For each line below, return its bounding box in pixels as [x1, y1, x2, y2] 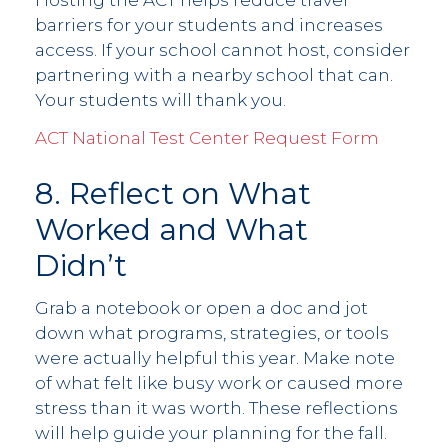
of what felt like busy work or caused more [35, 373, 403, 394]
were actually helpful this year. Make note [35, 348, 395, 369]
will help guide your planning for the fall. [35, 423, 387, 444]
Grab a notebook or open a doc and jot [35, 298, 368, 319]
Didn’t [35, 246, 135, 284]
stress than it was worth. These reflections [35, 398, 398, 419]
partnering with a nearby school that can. [35, 65, 393, 86]
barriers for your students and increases [35, 15, 383, 36]
